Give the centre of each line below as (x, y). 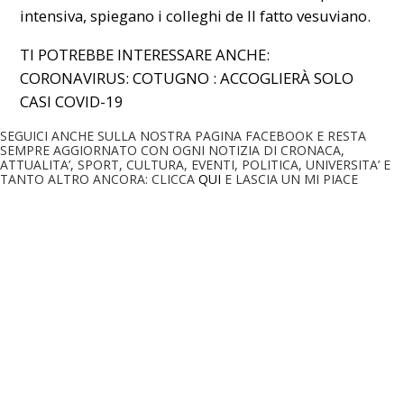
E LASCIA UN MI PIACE (289, 179)
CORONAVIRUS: (77, 78)
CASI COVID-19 (72, 102)
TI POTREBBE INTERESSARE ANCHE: (145, 55)
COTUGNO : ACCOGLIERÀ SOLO (243, 78)
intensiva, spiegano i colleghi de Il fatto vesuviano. (196, 16)
